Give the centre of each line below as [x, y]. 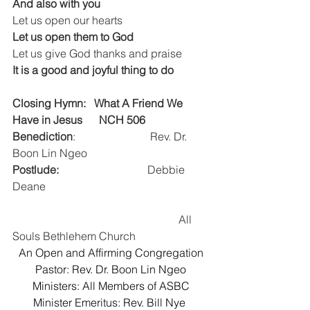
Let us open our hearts [67, 20]
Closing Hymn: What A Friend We [99, 103]
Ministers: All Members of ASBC [111, 286]
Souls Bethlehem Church [74, 236]
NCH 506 [119, 120]
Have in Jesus [49, 120]
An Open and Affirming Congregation [111, 253]
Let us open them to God [73, 37]
